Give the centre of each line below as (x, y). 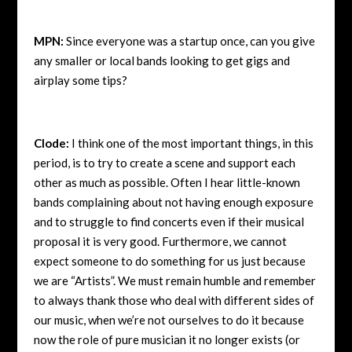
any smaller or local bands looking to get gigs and (161, 60)
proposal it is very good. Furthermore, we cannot (160, 241)
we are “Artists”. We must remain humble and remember (174, 280)
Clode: (51, 143)
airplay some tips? (80, 80)
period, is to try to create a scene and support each (164, 162)
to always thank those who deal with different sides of (174, 300)
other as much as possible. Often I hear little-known (167, 182)
